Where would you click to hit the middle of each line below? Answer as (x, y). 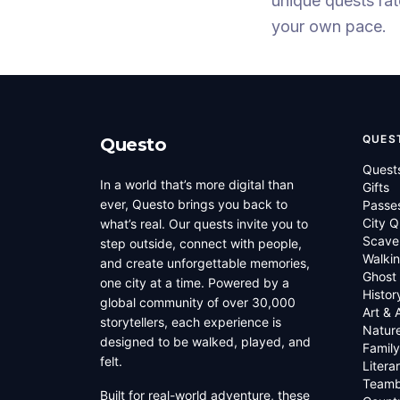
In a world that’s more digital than (197, 184)
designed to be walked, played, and (205, 342)
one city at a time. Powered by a (195, 283)
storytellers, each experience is (191, 322)
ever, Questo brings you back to (194, 204)
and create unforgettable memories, (205, 263)
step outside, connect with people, (201, 243)
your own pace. (329, 26)
